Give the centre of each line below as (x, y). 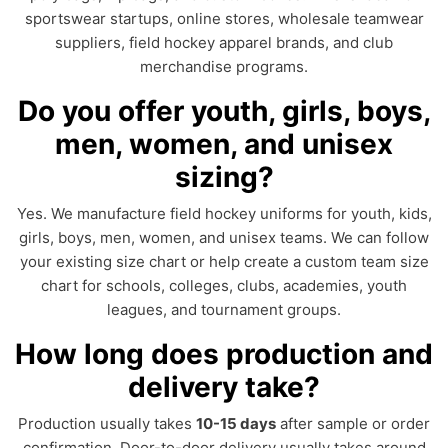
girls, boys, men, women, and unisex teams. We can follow (224, 237)
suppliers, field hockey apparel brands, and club (224, 42)
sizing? (224, 177)
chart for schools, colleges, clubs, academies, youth (224, 285)
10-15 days (236, 423)
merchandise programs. (224, 66)
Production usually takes (107, 423)
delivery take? (224, 387)
